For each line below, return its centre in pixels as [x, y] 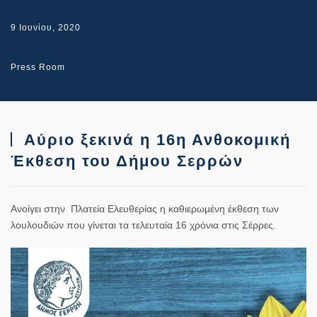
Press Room [38, 67]
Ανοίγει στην [41, 208]
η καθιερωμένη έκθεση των [219, 208]
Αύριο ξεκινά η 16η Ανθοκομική [155, 139]
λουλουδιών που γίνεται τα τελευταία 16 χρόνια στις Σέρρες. [143, 225]
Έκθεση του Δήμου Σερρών [127, 161]
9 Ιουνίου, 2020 [46, 27]
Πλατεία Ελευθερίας [114, 208]
